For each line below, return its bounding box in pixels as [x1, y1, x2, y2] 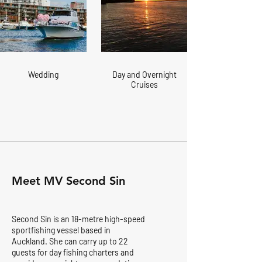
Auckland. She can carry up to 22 [12, 236, 128, 246]
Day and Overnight [112, 70, 177, 80]
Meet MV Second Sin [12, 174, 125, 188]
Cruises [130, 80, 158, 89]
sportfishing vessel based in [12, 225, 111, 235]
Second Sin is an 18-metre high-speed [12, 214, 145, 224]
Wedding [28, 70, 58, 80]
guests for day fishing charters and [12, 247, 134, 257]
